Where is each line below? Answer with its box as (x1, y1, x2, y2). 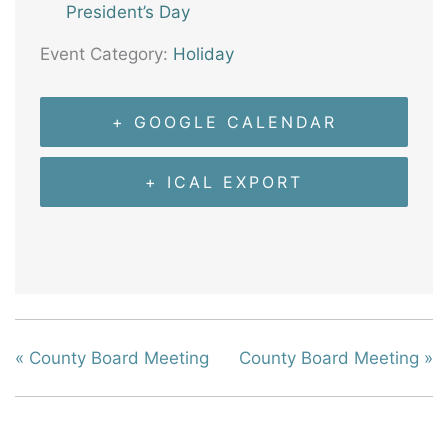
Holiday (173, 44, 234, 64)
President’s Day (65, 2, 190, 22)
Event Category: (40, 44, 168, 64)
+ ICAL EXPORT (145, 172, 303, 192)
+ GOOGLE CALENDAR (111, 112, 337, 132)
